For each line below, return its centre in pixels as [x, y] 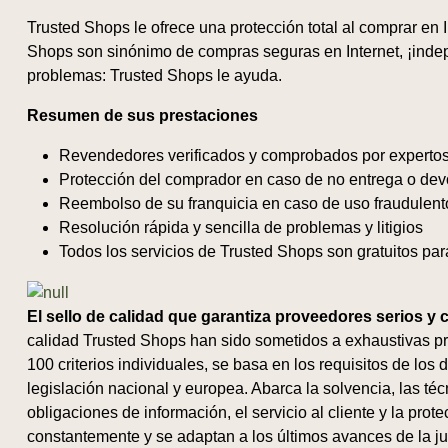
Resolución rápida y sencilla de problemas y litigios [240, 227]
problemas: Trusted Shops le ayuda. [154, 75]
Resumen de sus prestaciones [142, 115]
